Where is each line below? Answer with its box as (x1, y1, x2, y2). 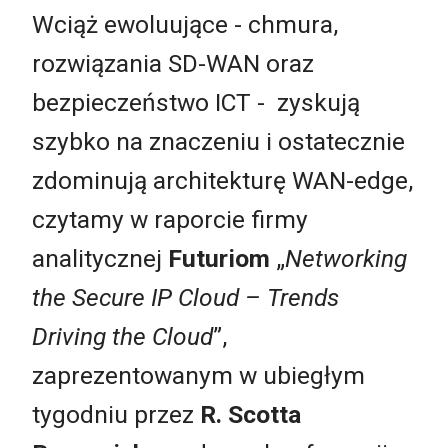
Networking (285, 243, 407, 273)
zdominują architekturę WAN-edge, (32, 165, 413, 195)
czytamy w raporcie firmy (32, 204, 308, 234)
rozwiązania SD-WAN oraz (32, 48, 314, 78)
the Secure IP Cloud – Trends (32, 282, 339, 312)
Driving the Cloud (32, 321, 213, 351)
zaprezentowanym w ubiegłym (32, 360, 365, 390)
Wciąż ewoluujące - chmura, (32, 9, 338, 39)
